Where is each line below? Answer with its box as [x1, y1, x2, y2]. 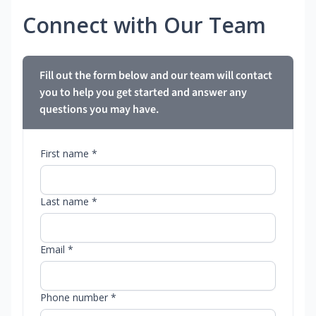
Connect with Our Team [23, 11, 266, 40]
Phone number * [40, 291, 116, 305]
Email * [40, 243, 73, 257]
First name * [40, 147, 97, 161]
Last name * [40, 195, 97, 209]
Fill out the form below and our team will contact [39, 68, 272, 84]
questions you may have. [39, 102, 159, 118]
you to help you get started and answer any [39, 85, 247, 101]
